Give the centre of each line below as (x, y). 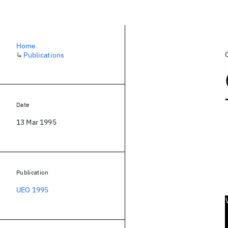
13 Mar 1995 (36, 122)
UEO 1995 (33, 190)
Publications (44, 55)
